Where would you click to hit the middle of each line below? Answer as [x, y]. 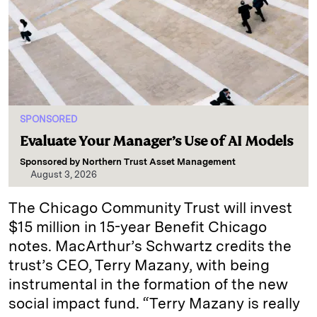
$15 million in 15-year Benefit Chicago [138, 227]
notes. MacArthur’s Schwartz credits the [150, 246]
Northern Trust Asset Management [159, 162]
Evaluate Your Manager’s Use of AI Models [156, 141]
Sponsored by [51, 162]
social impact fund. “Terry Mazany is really [154, 303]
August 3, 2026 [64, 174]
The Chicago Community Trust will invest [150, 208]
